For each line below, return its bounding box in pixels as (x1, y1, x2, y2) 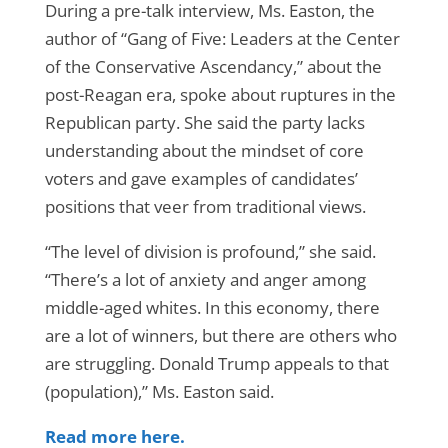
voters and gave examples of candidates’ (44, 167, 358, 190)
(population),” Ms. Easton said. (44, 380, 274, 403)
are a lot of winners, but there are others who (44, 324, 397, 347)
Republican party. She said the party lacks (44, 111, 365, 134)
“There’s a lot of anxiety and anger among (44, 268, 366, 291)
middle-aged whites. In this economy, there (44, 296, 380, 319)
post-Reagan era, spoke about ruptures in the (44, 83, 396, 106)
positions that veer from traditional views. (44, 195, 366, 218)
